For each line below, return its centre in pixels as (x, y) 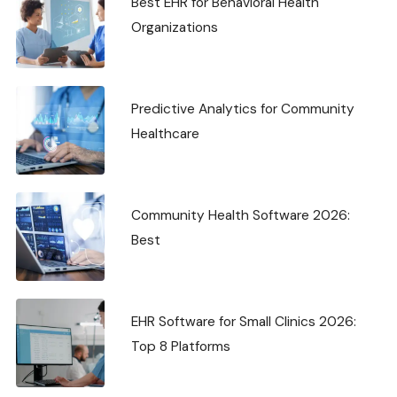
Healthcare (165, 133)
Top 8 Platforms (181, 346)
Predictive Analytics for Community (243, 109)
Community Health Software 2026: (241, 215)
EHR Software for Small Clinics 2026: (244, 321)
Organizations (175, 27)
